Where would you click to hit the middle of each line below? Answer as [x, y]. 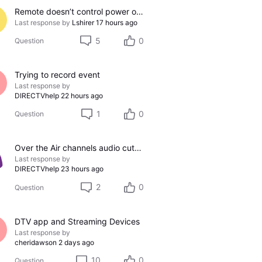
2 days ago [76, 242]
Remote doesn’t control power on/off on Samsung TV [139, 11]
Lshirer [83, 22]
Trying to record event [57, 75]
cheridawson [35, 242]
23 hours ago [82, 169]
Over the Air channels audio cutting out [138, 148]
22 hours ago [82, 96]
